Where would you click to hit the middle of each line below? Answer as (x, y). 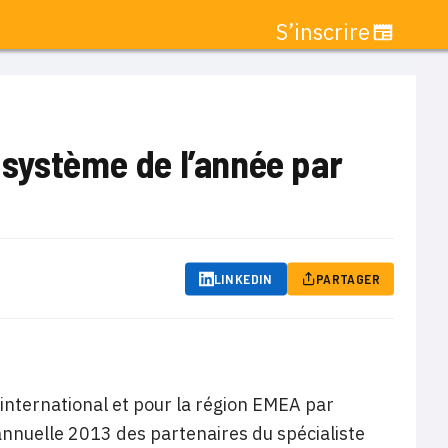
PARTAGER (347, 278)
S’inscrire (323, 31)
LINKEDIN (243, 278)
